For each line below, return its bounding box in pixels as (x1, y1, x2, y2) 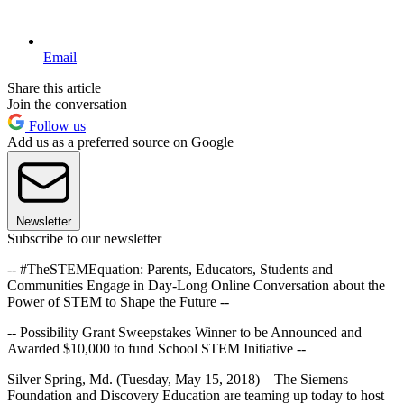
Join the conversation (7, 96, 127, 112)
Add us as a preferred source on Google (7, 133, 234, 150)
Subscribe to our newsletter (7, 230, 161, 246)
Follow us (25, 117, 86, 133)
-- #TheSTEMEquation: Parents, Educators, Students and (7, 261, 333, 277)
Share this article (7, 79, 101, 96)
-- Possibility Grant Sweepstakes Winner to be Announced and (7, 324, 362, 340)
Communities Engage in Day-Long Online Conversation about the (7, 277, 385, 293)
